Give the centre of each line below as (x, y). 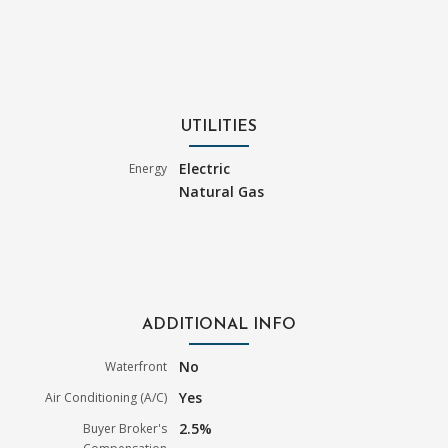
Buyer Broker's (125, 429)
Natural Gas (222, 192)
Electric (205, 169)
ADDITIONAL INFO (219, 325)
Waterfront (136, 367)
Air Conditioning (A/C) (106, 398)
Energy (148, 169)
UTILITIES (219, 127)
